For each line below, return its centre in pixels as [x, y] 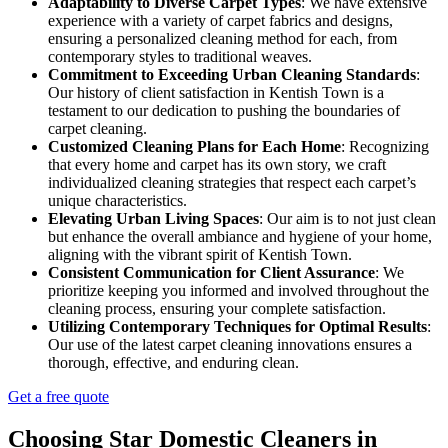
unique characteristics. [117, 200]
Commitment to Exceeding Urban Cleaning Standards [232, 74]
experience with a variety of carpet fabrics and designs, [220, 20]
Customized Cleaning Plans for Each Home [194, 146]
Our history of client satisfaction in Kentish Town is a [216, 92]
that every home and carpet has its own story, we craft [217, 164]
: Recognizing [385, 146]
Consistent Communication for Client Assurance [211, 272]
